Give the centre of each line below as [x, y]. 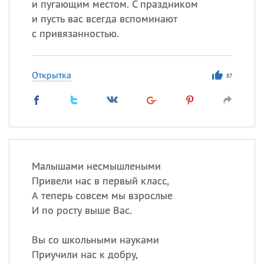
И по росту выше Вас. [82, 210]
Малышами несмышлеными [96, 166]
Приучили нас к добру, [85, 254]
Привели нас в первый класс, [100, 181]
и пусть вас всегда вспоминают [104, 19]
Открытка [51, 75]
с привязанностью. [75, 33]
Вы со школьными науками [95, 240]
